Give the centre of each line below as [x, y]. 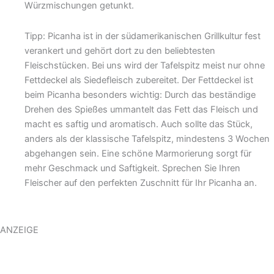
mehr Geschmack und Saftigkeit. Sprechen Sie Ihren [133, 168]
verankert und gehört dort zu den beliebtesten [120, 50]
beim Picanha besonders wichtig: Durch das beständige [140, 94]
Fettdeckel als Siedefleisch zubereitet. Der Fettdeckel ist [139, 80]
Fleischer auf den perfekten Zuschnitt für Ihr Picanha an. [141, 183]
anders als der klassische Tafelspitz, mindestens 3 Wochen [147, 139]
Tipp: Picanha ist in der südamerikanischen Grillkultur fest [143, 36]
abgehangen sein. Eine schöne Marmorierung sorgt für [138, 153]
